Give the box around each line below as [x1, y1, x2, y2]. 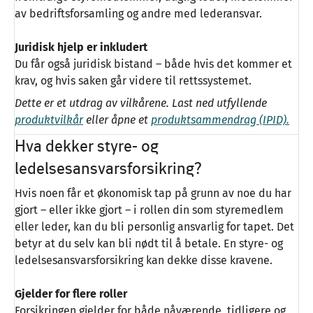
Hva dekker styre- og [15, 136, 159, 156]
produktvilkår [15, 113, 83, 127]
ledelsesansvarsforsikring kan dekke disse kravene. [15, 254, 275, 268]
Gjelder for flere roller [15, 287, 127, 301]
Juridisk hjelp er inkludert [15, 41, 147, 54]
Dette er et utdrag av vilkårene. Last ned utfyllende [15, 96, 267, 110]
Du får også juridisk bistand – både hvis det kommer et [15, 57, 292, 71]
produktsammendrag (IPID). [151, 113, 289, 127]
